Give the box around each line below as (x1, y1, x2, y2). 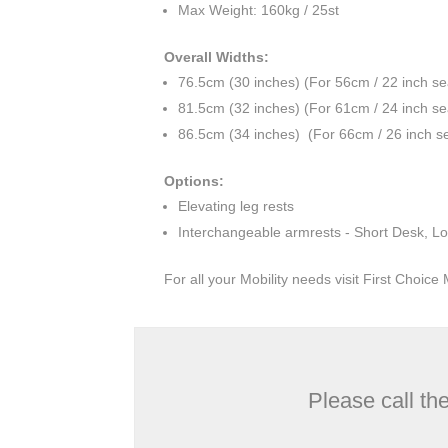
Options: (164, 173, 225, 190)
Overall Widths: (164, 49, 270, 66)
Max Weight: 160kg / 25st (178, 2, 340, 19)
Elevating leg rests (178, 198, 295, 215)
